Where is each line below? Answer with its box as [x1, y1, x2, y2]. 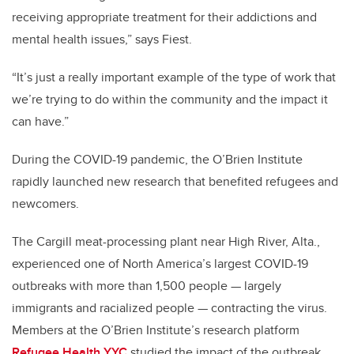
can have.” [12, 112, 71, 131]
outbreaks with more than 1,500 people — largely [12, 277, 281, 296]
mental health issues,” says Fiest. [12, 30, 195, 49]
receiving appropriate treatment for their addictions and [12, 8, 317, 27]
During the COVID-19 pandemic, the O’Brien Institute [12, 150, 303, 169]
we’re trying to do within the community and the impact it [12, 90, 328, 109]
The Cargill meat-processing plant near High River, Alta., [12, 232, 320, 251]
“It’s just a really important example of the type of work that [12, 68, 336, 87]
